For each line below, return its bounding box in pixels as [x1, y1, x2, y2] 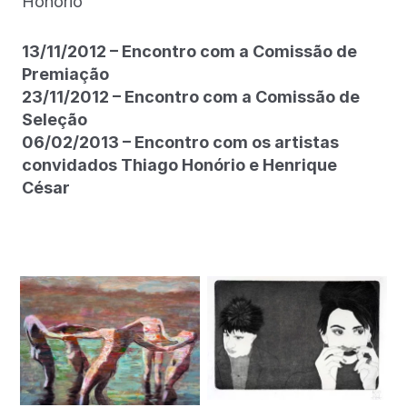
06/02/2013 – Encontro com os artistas [22, 133, 339, 152]
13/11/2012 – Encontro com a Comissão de [22, 42, 357, 61]
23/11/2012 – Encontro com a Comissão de [22, 87, 360, 106]
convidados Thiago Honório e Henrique [22, 155, 337, 174]
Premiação [22, 65, 109, 84]
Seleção [22, 110, 87, 129]
